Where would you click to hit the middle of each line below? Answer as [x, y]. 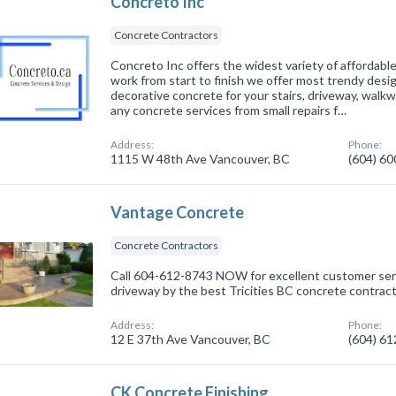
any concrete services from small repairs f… [229, 110]
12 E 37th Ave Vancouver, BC [191, 339]
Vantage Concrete [178, 212]
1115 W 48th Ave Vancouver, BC [201, 158]
